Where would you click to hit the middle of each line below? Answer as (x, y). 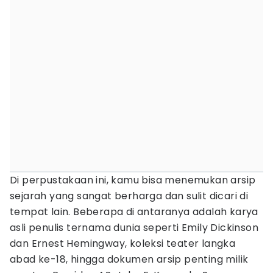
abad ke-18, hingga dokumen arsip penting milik (129, 259)
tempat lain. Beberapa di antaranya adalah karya (134, 212)
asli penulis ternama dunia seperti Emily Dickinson (134, 228)
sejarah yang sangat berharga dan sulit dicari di (129, 196)
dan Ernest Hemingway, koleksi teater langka (123, 243)
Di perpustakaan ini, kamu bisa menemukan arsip (133, 180)
